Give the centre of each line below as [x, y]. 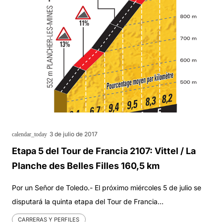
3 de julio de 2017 [73, 134]
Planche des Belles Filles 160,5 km [86, 166]
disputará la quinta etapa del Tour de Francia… [88, 202]
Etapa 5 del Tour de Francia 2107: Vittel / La [104, 151]
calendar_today [29, 135]
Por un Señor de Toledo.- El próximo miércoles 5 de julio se [107, 188]
